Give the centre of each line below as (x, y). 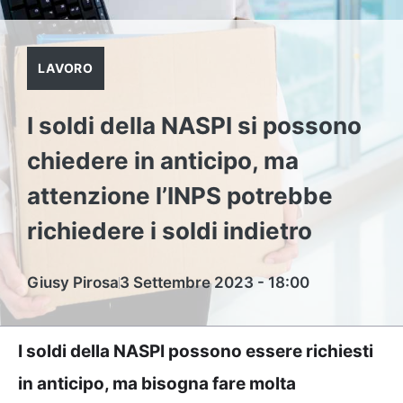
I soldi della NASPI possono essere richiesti (196, 351)
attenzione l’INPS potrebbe (180, 196)
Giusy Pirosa (73, 282)
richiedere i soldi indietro (170, 231)
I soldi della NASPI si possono (194, 125)
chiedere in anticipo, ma (163, 161)
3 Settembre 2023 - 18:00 (215, 282)
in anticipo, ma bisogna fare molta (157, 384)
